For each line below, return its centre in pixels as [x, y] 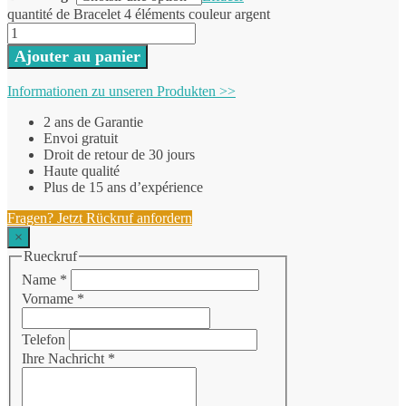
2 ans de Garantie [93, 121]
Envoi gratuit [81, 138]
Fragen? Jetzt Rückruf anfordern [100, 217]
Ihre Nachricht [65, 359]
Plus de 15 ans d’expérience [123, 187]
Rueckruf [50, 256]
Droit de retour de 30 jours [119, 154]
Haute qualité [82, 170]
